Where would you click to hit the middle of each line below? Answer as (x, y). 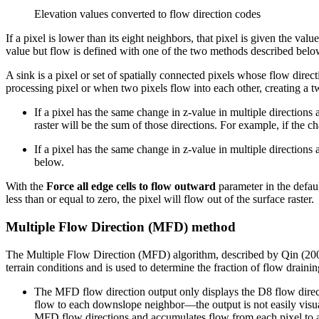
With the (26, 187)
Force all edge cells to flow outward (131, 187)
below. (49, 162)
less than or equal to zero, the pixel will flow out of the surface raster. (160, 199)
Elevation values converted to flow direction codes (147, 14)
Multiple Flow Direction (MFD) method (121, 226)
